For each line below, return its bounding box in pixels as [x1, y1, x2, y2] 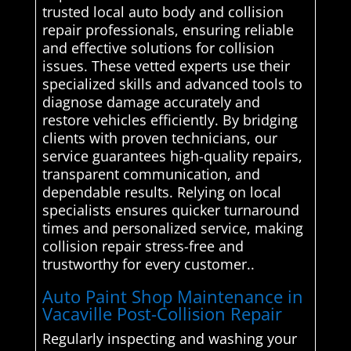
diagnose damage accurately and [42, 92, 260, 112]
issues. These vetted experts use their [42, 56, 290, 76]
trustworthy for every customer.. [42, 255, 255, 274]
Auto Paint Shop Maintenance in [42, 284, 303, 309]
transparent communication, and [42, 165, 260, 184]
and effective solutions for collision [42, 38, 274, 58]
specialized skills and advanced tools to [42, 74, 302, 94]
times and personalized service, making [42, 219, 303, 238]
